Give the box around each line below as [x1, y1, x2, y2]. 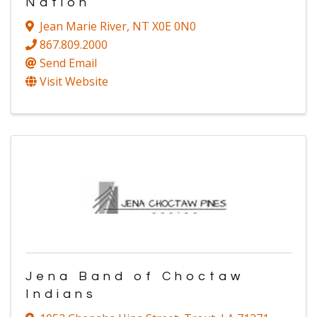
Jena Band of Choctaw [25, 270, 244, 284]
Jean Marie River [40, 18, 127, 35]
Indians [25, 287, 97, 301]
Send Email [40, 55, 97, 71]
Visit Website [40, 74, 108, 90]
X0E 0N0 [152, 18, 196, 35]
